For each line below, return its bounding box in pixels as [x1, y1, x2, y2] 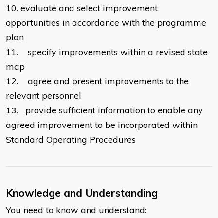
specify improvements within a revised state [28, 46, 208, 58]
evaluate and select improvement [20, 2, 158, 14]
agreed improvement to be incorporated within [6, 119, 198, 131]
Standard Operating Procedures [6, 134, 136, 145]
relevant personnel [6, 90, 84, 102]
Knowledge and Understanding [6, 186, 158, 200]
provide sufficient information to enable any [25, 105, 203, 116]
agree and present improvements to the [28, 75, 189, 87]
